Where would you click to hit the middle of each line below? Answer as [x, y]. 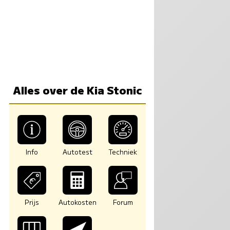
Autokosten [77, 202]
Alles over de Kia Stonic [77, 90]
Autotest [77, 151]
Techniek [123, 151]
